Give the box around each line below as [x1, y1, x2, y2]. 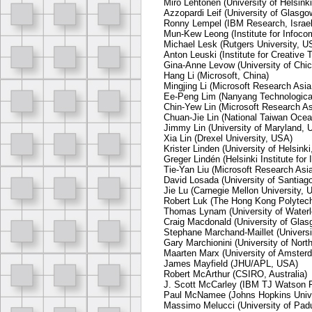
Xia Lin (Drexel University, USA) [164, 133, 292, 144]
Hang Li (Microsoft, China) [164, 70, 269, 81]
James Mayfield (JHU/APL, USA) [164, 258, 298, 270]
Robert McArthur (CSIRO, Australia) [164, 269, 307, 280]
